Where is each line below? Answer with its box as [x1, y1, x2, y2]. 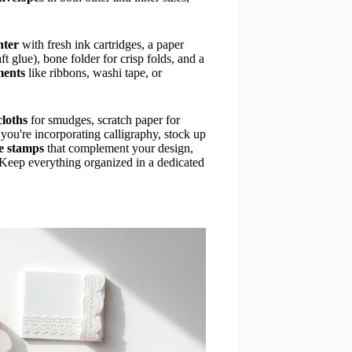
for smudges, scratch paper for [27, 112, 180, 126]
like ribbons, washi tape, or [25, 65, 162, 79]
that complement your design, [44, 141, 193, 155]
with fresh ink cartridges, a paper [19, 37, 184, 51]
